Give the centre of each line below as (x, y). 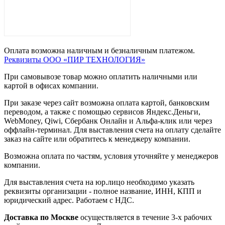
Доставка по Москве (41, 217)
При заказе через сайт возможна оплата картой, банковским (107, 102)
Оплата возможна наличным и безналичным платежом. (99, 50)
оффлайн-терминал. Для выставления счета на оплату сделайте (113, 130)
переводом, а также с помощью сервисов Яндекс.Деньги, (102, 111)
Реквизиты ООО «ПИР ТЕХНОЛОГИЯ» (75, 59)
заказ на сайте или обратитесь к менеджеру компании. (97, 139)
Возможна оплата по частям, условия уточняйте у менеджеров (111, 156)
